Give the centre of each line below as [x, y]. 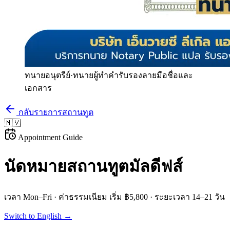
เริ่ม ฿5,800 [129, 197]
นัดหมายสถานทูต [66, 167]
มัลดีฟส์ [156, 167]
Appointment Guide [50, 137]
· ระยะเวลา [170, 197]
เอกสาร [38, 88]
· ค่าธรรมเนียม [81, 197]
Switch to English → [38, 216]
